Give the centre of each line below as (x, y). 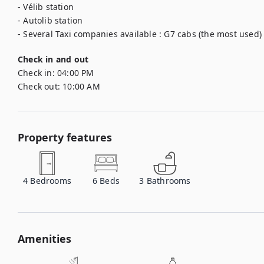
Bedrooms (51, 181)
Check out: (39, 86)
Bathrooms (169, 181)
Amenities (44, 239)
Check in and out (53, 59)
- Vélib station (46, 7)
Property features (65, 137)
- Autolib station (50, 20)
